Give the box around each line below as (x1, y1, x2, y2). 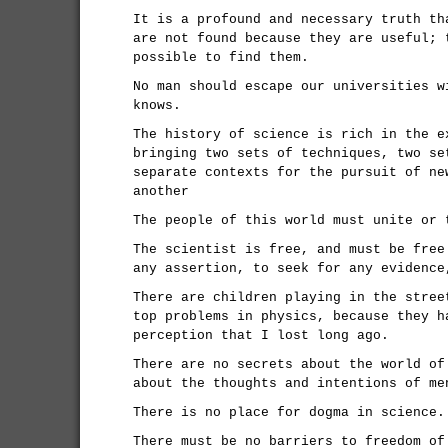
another (133, 184, 189, 199)
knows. (133, 98, 181, 113)
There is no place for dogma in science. (133, 405, 445, 420)
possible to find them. (133, 50, 309, 65)
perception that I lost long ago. (133, 328, 389, 343)
